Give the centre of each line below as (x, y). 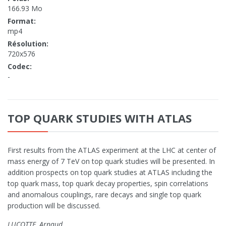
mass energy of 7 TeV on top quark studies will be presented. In (111, 161)
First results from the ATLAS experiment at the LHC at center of (112, 150)
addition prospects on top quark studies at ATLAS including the (110, 173)
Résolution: (28, 44)
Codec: (20, 67)
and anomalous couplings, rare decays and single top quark (104, 195)
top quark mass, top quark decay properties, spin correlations (108, 184)
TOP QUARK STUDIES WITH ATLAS (100, 118)
